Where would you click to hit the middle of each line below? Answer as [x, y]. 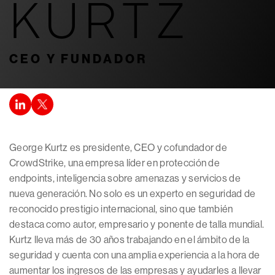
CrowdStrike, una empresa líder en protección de [115, 163]
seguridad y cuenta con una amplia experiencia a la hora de [135, 255]
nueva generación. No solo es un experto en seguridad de [133, 194]
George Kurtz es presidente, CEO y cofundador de [118, 148]
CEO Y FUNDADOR [78, 59]
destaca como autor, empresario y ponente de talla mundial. [137, 224]
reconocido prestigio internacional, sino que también [121, 209]
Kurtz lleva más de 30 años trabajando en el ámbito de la [130, 240]
